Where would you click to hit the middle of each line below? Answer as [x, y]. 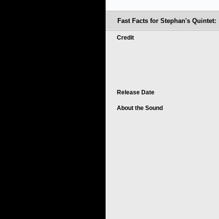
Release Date [136, 92]
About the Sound [141, 108]
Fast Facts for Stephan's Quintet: [167, 21]
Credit [126, 38]
